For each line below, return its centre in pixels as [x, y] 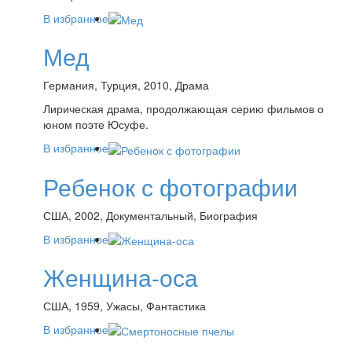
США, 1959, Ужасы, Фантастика [125, 305]
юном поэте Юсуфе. [96, 125]
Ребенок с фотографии [170, 186]
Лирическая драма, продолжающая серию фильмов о [183, 109]
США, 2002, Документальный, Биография [150, 215]
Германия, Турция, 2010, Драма [126, 85]
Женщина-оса [121, 277]
